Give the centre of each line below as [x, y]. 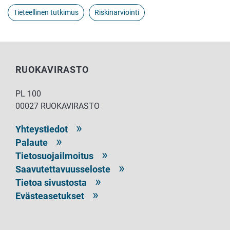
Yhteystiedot [42, 129]
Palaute [32, 143]
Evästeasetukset [50, 196]
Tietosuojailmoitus [54, 156]
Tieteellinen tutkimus [46, 13]
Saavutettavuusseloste [63, 169]
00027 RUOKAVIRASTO [57, 106]
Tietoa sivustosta [51, 183]
